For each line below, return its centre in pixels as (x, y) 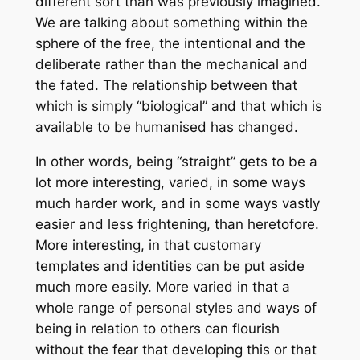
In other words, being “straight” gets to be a (176, 162)
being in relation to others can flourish (157, 329)
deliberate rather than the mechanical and (171, 65)
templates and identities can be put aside (170, 266)
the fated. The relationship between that (166, 86)
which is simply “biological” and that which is (178, 106)
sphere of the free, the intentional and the (170, 44)
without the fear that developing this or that (176, 350)
